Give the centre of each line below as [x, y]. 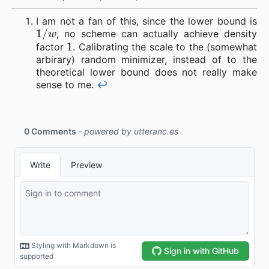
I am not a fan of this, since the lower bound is [147, 21]
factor [52, 47]
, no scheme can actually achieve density [156, 34]
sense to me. [66, 85]
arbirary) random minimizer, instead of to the [147, 60]
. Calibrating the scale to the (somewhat [165, 47]
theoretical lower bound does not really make [147, 72]
